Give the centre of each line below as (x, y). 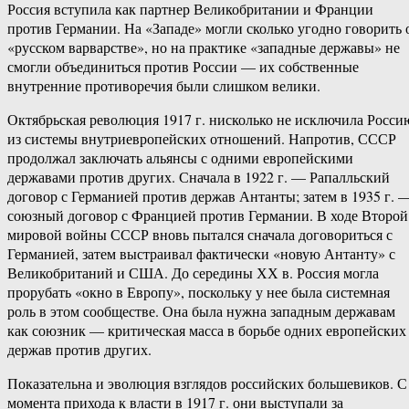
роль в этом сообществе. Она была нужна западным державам (201, 311)
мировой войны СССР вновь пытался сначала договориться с (200, 235)
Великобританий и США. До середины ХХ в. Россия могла (193, 273)
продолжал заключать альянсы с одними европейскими (180, 158)
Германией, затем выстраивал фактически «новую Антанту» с (201, 254)
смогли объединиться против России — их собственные (183, 67)
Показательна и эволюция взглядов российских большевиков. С (207, 383)
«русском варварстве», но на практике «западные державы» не (204, 47)
